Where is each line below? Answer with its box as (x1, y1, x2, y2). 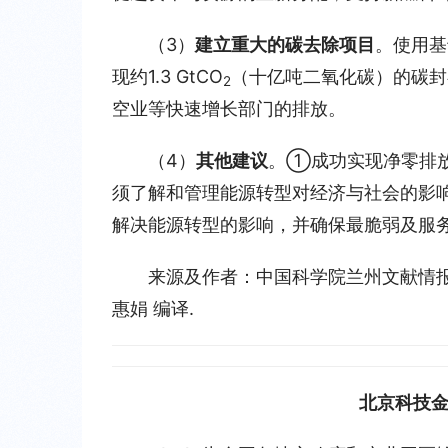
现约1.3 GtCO (112, 66, 223, 87)
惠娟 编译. (112, 298, 194, 319)
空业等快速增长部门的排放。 (112, 98, 346, 119)
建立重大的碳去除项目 (195, 34, 375, 55)
